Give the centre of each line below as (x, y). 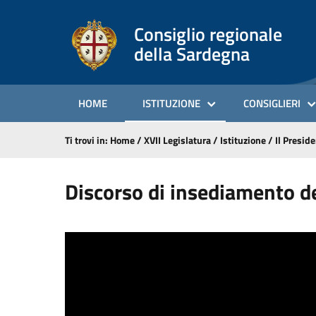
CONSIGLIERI (272, 103)
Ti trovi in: (87, 140)
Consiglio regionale (208, 34)
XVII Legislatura (177, 140)
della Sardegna (192, 54)
